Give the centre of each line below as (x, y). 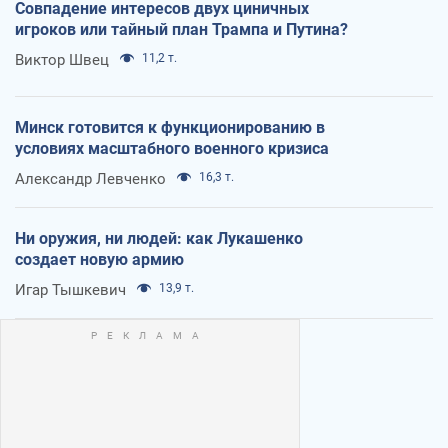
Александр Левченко (90, 178)
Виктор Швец (62, 59)
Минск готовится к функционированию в (170, 127)
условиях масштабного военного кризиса (172, 148)
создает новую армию (99, 259)
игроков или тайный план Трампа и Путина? (181, 29)
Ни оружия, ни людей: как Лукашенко (159, 238)
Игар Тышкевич (70, 289)
